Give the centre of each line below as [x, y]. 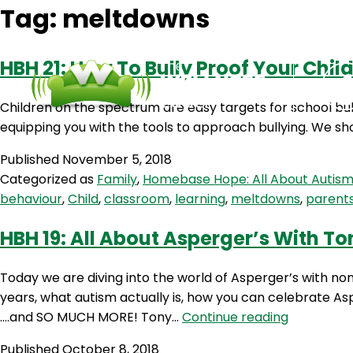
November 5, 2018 [117, 160]
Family [117, 180]
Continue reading [235, 318]
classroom [137, 199]
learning [200, 199]
